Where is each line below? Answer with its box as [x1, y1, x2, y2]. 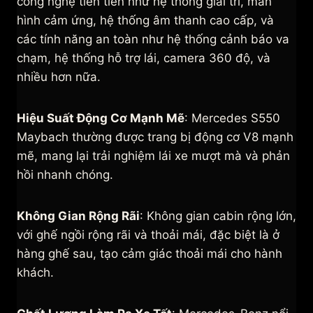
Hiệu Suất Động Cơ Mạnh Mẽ [17, 111, 184, 126]
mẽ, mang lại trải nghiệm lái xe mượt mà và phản [17, 149, 290, 163]
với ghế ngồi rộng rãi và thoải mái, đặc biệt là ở [17, 228, 279, 242]
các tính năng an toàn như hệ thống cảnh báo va [17, 32, 289, 47]
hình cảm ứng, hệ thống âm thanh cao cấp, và [17, 13, 274, 28]
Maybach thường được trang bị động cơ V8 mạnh [17, 130, 293, 145]
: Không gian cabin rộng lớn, [140, 209, 296, 224]
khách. [17, 265, 54, 280]
